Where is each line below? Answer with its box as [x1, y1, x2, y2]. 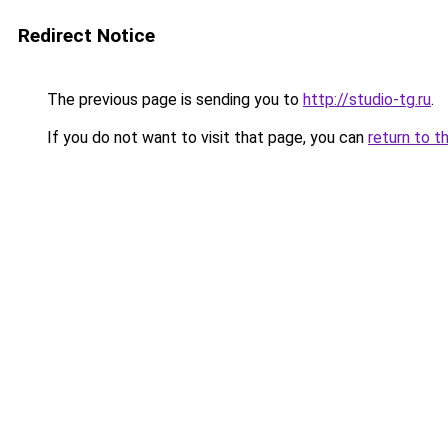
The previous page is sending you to [43, 90, 303, 109]
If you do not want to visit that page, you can [43, 128, 368, 147]
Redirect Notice [18, 24, 155, 47]
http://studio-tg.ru [303, 90, 431, 109]
